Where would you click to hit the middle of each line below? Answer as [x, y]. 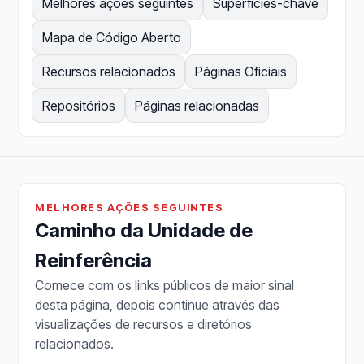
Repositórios [78, 105]
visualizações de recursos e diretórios [144, 324]
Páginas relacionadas [197, 105]
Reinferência [94, 260]
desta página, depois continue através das [158, 304]
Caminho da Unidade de [144, 230]
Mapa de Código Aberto [111, 37]
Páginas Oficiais [240, 71]
